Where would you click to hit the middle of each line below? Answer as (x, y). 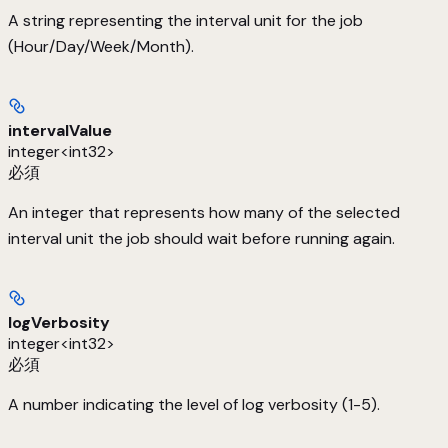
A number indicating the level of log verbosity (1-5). (194, 405)
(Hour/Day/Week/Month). (101, 47)
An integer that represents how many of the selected (204, 213)
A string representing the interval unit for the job (185, 21)
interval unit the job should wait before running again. (201, 239)
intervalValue (60, 131)
